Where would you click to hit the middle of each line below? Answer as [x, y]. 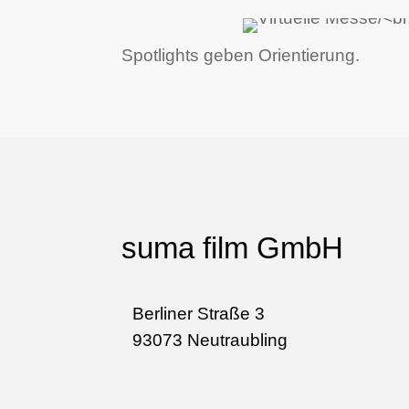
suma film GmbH [232, 247]
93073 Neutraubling [210, 340]
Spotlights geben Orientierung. [241, 55]
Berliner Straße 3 [199, 313]
